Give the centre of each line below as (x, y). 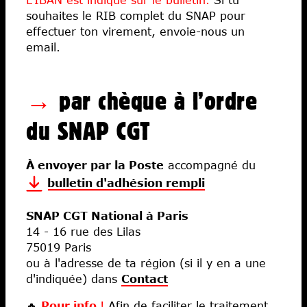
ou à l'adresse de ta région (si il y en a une (146, 262)
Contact (145, 278)
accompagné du (210, 164)
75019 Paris (59, 247)
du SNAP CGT (88, 130)
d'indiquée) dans (74, 278)
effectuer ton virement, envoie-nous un (135, 31)
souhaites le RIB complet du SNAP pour (136, 15)
